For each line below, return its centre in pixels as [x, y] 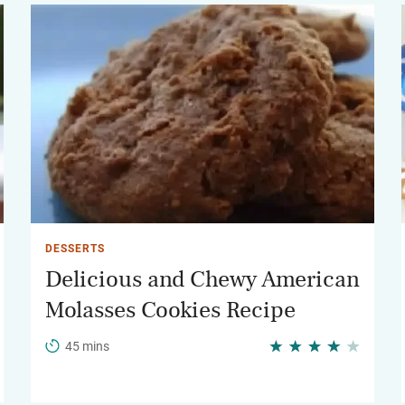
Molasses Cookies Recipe [170, 310]
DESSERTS [75, 249]
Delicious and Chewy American [202, 279]
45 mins [87, 346]
